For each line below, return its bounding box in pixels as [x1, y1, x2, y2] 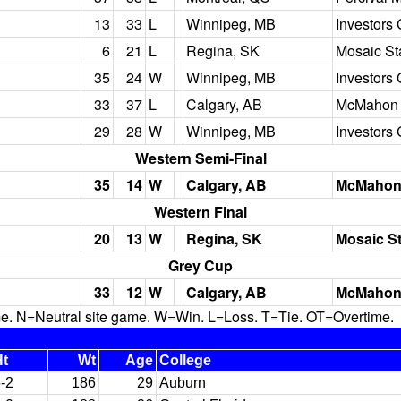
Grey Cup [168, 255, 233, 276]
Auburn [159, 375, 206, 390]
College [159, 353, 211, 368]
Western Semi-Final [134, 148, 267, 168]
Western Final [154, 201, 247, 222]
